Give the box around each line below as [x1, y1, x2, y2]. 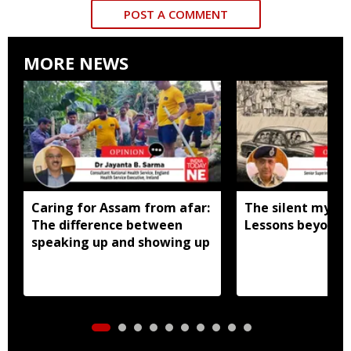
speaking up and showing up [31, 233, 210, 251]
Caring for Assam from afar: [31, 198, 210, 216]
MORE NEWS [24, 50, 128, 74]
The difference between [31, 215, 183, 233]
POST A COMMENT [123, 5, 228, 22]
